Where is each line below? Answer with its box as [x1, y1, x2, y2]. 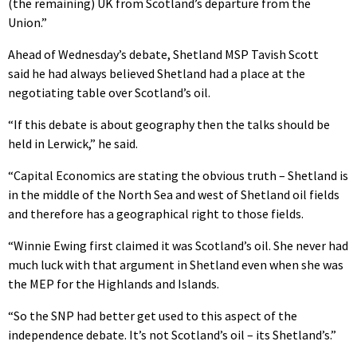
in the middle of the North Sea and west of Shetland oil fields [8, 186, 339, 202]
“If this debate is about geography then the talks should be [8, 116, 330, 132]
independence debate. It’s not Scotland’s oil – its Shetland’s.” [8, 326, 344, 343]
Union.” [8, 14, 47, 30]
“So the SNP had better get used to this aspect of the [8, 307, 297, 324]
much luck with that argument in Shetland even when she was [8, 256, 343, 273]
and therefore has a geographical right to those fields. [8, 205, 304, 222]
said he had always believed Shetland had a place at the [8, 65, 305, 81]
